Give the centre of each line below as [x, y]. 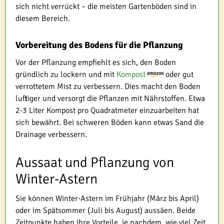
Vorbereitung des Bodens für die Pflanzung [99, 45]
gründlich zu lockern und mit [66, 74]
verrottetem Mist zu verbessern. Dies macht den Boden [108, 86]
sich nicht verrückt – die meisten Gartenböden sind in [106, 6]
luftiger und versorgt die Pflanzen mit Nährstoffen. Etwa [110, 98]
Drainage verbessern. [51, 134]
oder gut [178, 74]
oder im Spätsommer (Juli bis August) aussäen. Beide [105, 210]
